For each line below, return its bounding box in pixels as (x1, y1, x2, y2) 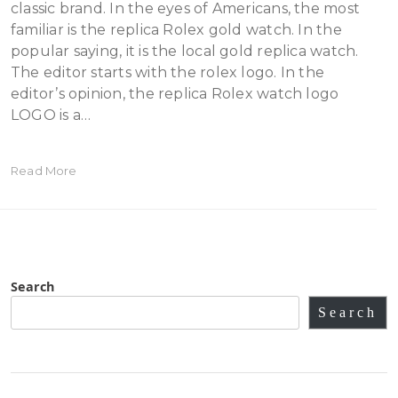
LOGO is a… (11, 107, 92, 123)
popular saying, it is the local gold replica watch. (11, 43, 359, 60)
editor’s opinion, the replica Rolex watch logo (11, 85, 339, 102)
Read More (11, 163, 77, 178)
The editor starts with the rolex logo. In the (11, 64, 325, 81)
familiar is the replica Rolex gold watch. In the (11, 21, 342, 38)
